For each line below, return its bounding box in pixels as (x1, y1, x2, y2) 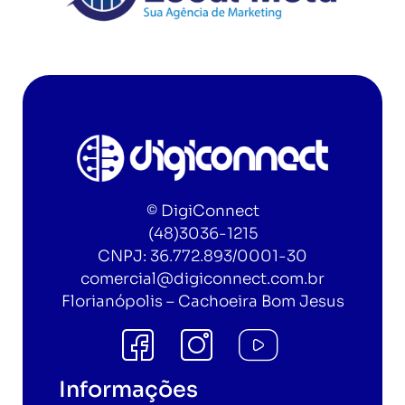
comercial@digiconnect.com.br (80, 269, 325, 289)
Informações (59, 375, 198, 403)
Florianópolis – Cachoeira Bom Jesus (61, 292, 344, 312)
